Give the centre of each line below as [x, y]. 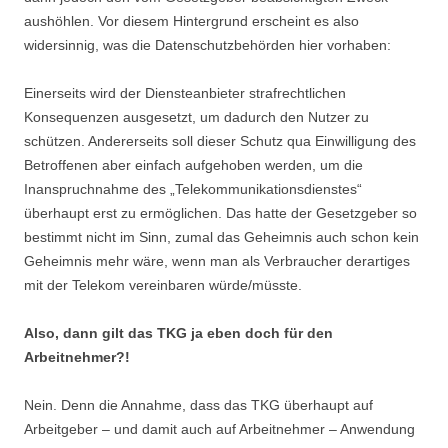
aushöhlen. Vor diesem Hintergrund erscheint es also [191, 21]
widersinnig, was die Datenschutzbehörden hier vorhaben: [207, 45]
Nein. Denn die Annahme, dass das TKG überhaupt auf [198, 405]
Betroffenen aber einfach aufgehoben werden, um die [193, 165]
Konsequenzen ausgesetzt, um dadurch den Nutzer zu [196, 117]
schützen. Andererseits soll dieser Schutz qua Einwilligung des [220, 141]
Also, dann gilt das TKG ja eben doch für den [178, 333]
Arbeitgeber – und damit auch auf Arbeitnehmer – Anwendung [219, 429]
